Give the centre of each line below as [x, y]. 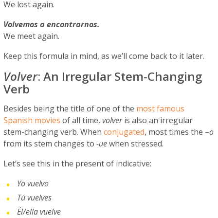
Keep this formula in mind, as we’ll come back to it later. [105, 56]
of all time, [82, 120]
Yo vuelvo [33, 183]
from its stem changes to [50, 144]
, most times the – [177, 132]
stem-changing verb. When [54, 132]
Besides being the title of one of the [70, 109]
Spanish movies [32, 120]
